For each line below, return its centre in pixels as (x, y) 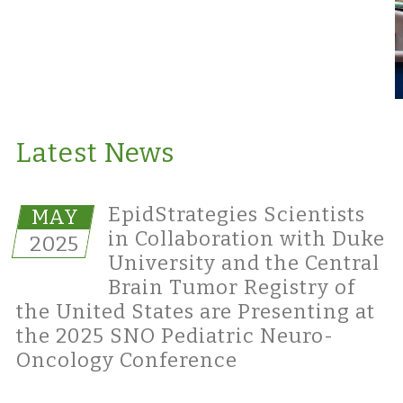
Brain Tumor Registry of (231, 287)
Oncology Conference (126, 360)
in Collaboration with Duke (246, 239)
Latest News (95, 153)
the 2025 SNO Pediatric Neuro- (175, 336)
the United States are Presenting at (195, 312)
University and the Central (243, 263)
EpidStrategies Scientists (236, 215)
